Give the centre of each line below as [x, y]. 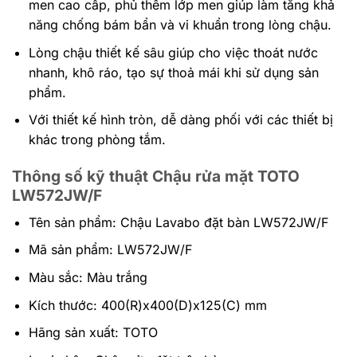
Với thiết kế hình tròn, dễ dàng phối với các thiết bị [180, 120]
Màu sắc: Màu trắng [88, 277]
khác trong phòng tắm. [97, 140]
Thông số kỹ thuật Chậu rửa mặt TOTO [156, 177]
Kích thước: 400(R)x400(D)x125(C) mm [147, 305]
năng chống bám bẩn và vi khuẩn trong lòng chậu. [180, 25]
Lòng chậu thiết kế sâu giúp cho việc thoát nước [173, 52]
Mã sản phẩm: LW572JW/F [110, 250]
